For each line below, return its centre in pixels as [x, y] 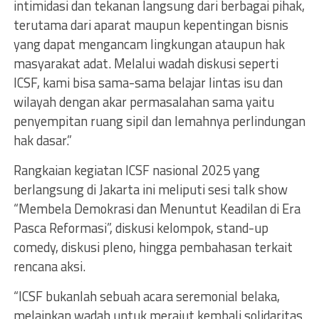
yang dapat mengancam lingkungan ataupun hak [149, 44]
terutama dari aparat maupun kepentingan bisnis [151, 25]
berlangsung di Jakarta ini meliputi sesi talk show [150, 189]
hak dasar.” [42, 140]
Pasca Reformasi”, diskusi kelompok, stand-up [141, 228]
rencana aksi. [49, 266]
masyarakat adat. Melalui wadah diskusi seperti [146, 63]
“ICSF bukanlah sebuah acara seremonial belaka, [146, 296]
